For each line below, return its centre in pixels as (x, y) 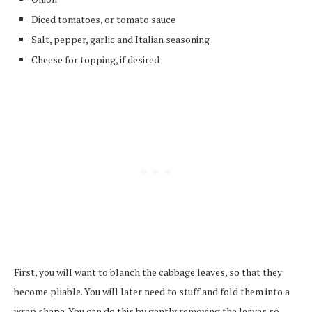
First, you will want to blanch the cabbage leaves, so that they (148, 272)
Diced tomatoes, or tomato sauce (103, 19)
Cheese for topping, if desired (95, 59)
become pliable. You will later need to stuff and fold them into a (152, 291)
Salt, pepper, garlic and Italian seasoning (120, 39)
